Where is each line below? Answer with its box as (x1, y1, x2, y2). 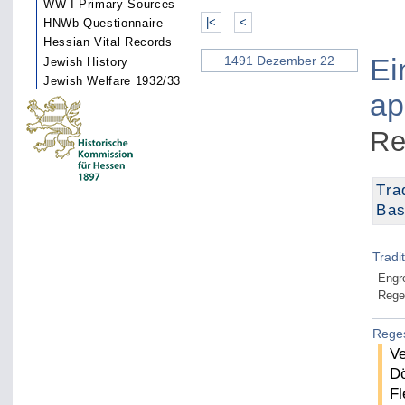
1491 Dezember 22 (223, 53, 334, 69)
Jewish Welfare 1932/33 (43, 73, 182, 88)
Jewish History (43, 54, 128, 69)
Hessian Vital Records (43, 35, 173, 50)
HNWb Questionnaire (43, 16, 164, 31)
